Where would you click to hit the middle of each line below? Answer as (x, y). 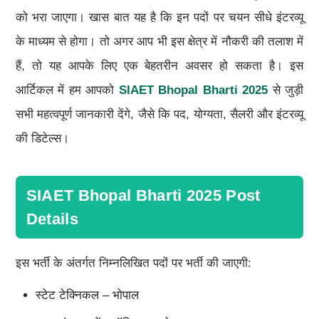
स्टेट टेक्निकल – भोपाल (87, 295)
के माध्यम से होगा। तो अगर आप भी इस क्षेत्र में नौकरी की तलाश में (159, 41)
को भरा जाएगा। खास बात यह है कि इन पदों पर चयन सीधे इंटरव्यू (159, 17)
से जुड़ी (288, 90)
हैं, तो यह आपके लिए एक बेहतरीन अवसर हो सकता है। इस (159, 66)
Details (52, 219)
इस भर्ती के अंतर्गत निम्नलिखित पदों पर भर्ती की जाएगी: (133, 263)
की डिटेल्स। (42, 138)
